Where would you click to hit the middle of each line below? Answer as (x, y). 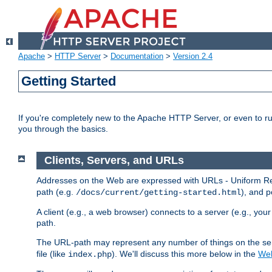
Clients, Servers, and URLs (114, 161)
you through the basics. (63, 129)
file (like (52, 253)
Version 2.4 (193, 56)
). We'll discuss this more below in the (185, 253)
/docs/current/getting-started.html (158, 192)
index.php (90, 254)
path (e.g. (56, 192)
